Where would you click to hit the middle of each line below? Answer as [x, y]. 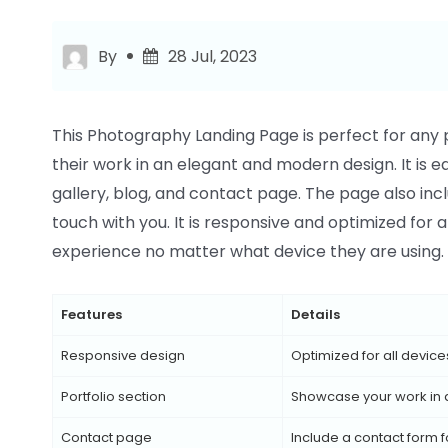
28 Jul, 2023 [212, 56]
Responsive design [123, 355]
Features [91, 314]
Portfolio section [113, 396]
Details [315, 314]
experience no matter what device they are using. [248, 251]
